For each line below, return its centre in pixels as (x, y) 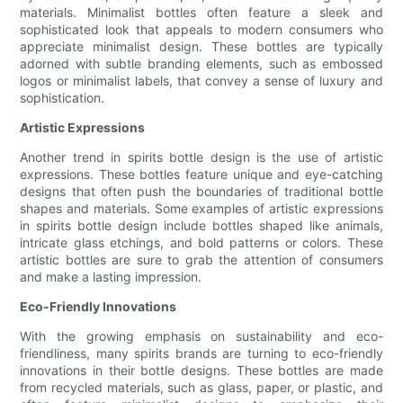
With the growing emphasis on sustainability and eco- (201, 336)
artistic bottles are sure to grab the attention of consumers (201, 260)
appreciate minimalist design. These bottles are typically (201, 47)
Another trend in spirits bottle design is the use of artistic (201, 157)
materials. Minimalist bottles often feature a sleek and (201, 13)
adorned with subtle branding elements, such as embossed (201, 64)
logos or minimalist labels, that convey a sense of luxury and (201, 81)
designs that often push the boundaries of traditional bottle (201, 192)
